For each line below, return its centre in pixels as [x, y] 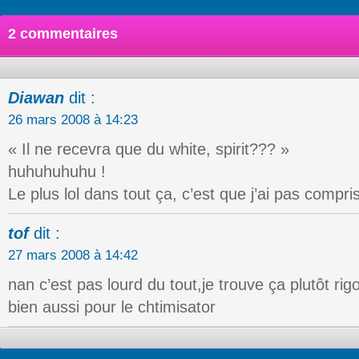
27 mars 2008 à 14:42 [73, 255]
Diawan [36, 98]
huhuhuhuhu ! [57, 171]
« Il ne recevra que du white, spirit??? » [149, 149]
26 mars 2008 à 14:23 [73, 120]
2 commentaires [63, 34]
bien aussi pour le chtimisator [112, 307]
